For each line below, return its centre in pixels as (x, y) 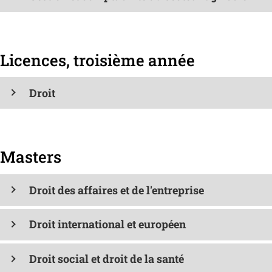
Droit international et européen (107, 224)
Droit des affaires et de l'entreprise (116, 190)
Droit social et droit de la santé (106, 259)
